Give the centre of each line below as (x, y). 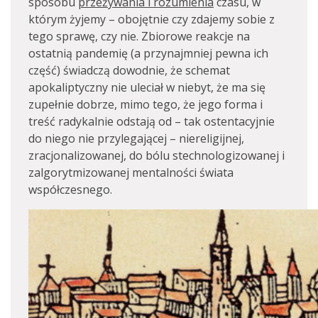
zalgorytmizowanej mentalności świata (131, 172)
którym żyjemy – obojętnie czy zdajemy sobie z (152, 19)
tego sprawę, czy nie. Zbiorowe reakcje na (139, 36)
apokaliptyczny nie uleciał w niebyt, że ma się (147, 87)
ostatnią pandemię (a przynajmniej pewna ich (148, 53)
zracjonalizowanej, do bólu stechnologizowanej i (157, 155)
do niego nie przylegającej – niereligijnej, (136, 138)
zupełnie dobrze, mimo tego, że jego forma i (146, 104)
